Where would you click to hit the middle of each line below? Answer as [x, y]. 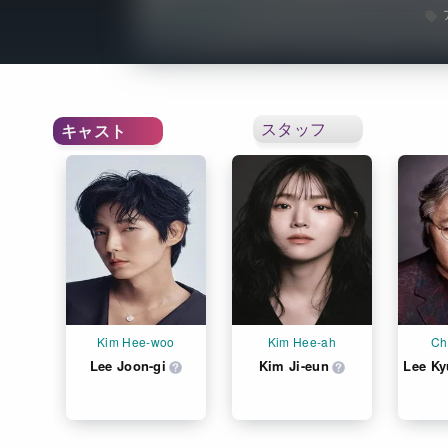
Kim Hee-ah [301, 342]
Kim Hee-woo [136, 342]
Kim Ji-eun [293, 366]
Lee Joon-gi [128, 366]
